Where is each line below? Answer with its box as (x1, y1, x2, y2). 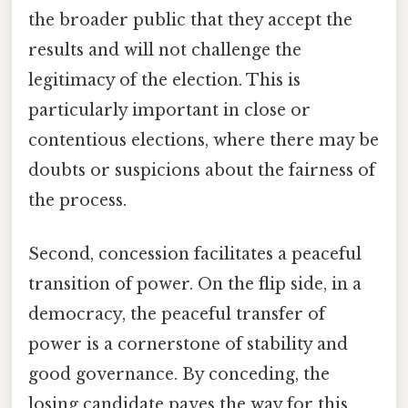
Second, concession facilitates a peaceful (28, 244, 362, 265)
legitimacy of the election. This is (28, 69, 301, 90)
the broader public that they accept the (28, 9, 352, 30)
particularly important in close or (28, 99, 311, 120)
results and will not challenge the (28, 39, 301, 60)
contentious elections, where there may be (28, 129, 379, 150)
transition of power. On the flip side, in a (28, 274, 362, 295)
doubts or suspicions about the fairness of (28, 159, 375, 180)
